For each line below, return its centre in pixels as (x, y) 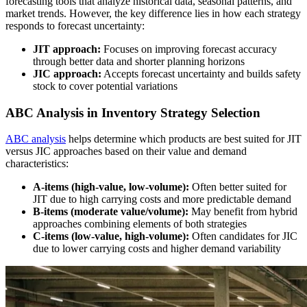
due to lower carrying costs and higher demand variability (157, 249)
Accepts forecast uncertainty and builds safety (201, 73)
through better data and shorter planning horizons (139, 61)
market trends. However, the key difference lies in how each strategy (153, 13)
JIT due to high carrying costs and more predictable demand (162, 199)
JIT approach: (67, 49)
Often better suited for (238, 187)
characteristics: (37, 164)
